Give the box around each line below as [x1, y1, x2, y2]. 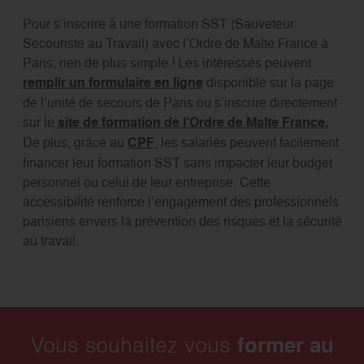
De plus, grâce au [22, 133, 128, 152]
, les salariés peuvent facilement [154, 133, 339, 152]
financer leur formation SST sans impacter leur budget [22, 154, 332, 172]
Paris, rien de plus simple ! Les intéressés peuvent [22, 54, 311, 72]
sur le [22, 113, 54, 132]
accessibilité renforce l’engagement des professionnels [22, 193, 339, 211]
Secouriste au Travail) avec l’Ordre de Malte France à [22, 34, 328, 53]
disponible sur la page [206, 73, 334, 92]
